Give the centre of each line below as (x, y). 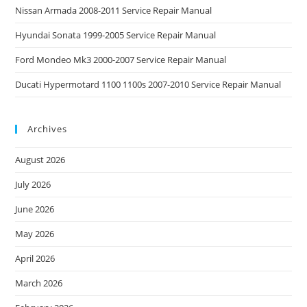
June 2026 (35, 209)
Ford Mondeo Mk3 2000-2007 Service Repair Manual (121, 59)
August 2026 (40, 159)
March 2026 (39, 283)
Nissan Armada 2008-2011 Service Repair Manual (114, 10)
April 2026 (35, 258)
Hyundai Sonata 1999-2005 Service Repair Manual (116, 35)
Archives (48, 128)
